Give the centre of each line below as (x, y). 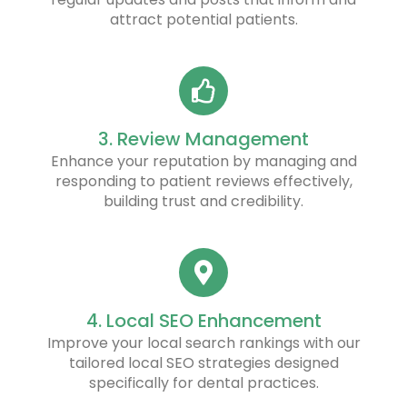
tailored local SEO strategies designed (203, 362)
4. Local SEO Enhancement (203, 320)
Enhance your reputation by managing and (203, 161)
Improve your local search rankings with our (203, 342)
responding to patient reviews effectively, (203, 181)
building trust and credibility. (203, 201)
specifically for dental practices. (203, 382)
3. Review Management (203, 139)
